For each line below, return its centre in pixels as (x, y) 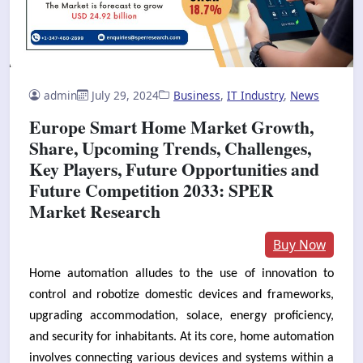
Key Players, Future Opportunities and (174, 169)
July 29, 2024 (125, 95)
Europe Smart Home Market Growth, (171, 126)
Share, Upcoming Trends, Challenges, (170, 147)
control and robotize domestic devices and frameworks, (181, 295)
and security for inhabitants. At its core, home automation (181, 337)
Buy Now (299, 244)
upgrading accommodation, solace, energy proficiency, (181, 316)
